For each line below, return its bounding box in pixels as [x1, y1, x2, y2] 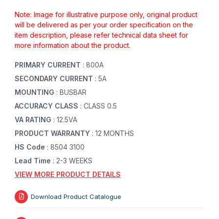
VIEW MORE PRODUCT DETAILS [15, 170, 121, 179]
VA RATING [15, 115, 53, 124]
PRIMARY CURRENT [15, 61, 83, 69]
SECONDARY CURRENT [15, 74, 95, 83]
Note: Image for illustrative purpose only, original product [15, 10, 197, 19]
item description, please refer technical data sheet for [15, 31, 188, 40]
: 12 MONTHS [92, 129, 134, 138]
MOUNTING [15, 88, 56, 97]
